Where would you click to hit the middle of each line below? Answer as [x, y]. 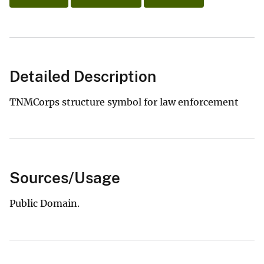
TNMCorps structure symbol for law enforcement [124, 102]
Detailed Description [83, 76]
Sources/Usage [65, 177]
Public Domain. [44, 203]
